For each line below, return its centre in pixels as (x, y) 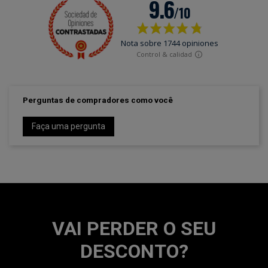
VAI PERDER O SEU (134, 229)
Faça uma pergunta (68, 127)
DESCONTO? (134, 252)
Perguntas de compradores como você (98, 100)
